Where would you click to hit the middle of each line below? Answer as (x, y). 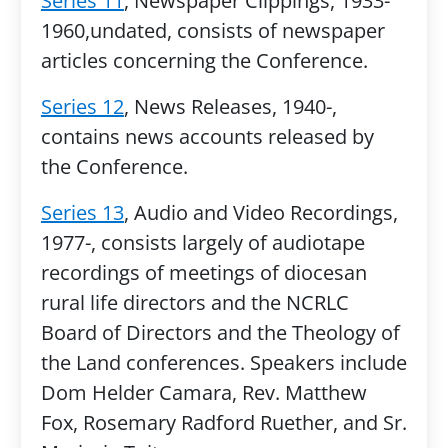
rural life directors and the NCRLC (194, 302)
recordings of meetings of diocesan (203, 272)
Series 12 (82, 106)
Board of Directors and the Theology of (220, 332)
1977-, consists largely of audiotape (202, 242)
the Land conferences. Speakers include (223, 362)
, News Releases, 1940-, (230, 106)
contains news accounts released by (207, 136)
